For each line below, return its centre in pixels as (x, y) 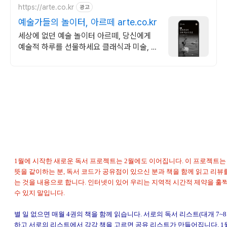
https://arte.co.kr (46, 7)
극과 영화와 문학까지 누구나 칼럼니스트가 (86, 58)
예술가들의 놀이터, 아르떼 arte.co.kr (88, 22)
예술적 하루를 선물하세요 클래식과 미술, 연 (88, 47)
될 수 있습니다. (43, 69)
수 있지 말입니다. (40, 193)
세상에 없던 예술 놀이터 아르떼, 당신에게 (85, 36)
